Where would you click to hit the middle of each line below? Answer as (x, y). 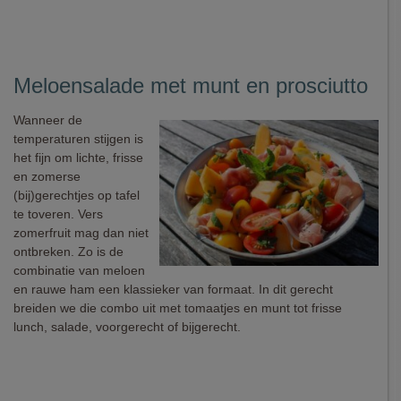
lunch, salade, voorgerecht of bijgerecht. (127, 327)
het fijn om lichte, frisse (78, 158)
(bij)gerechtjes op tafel (77, 195)
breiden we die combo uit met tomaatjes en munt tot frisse (178, 308)
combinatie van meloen (79, 270)
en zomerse (47, 176)
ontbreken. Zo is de (68, 252)
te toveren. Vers (58, 214)
